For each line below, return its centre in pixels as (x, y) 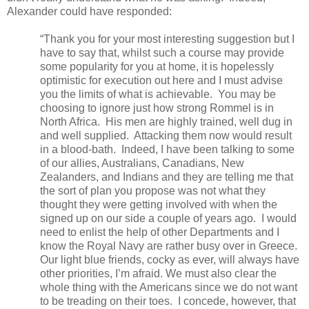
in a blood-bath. (78, 149)
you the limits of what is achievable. (126, 94)
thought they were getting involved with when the (159, 204)
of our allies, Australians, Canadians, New (142, 163)
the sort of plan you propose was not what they (153, 190)
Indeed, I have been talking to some (208, 149)
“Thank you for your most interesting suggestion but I (167, 39)
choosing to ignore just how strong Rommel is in (157, 108)
